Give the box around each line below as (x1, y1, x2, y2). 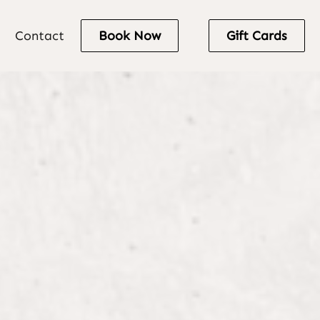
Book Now (99, 28, 161, 44)
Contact (15, 28, 64, 44)
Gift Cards (226, 28, 287, 44)
